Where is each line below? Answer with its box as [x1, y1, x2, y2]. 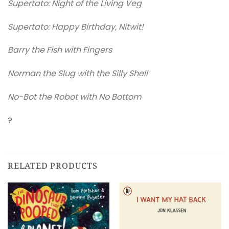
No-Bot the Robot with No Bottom [8, 90, 141, 103]
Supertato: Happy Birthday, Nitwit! [8, 20, 144, 33]
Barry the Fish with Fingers [8, 44, 112, 56]
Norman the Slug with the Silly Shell [8, 67, 148, 80]
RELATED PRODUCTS [8, 159, 98, 171]
